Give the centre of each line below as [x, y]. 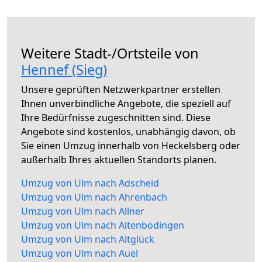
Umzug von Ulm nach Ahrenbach [94, 197]
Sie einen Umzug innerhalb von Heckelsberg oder [131, 146]
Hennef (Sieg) [64, 70]
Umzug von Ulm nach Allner [83, 211]
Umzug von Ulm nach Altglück [88, 239]
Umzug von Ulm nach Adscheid [90, 183]
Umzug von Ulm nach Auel [80, 254]
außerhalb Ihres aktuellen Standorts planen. [119, 160]
